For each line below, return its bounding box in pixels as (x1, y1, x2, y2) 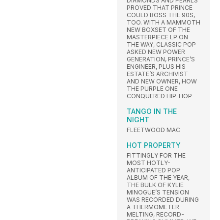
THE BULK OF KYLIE (127, 181, 184, 189)
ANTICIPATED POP (127, 166, 180, 174)
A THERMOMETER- (127, 203, 182, 211)
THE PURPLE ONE (127, 85, 178, 93)
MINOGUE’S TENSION (127, 189, 189, 196)
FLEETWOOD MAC (127, 126, 180, 134)
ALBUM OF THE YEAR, (127, 174, 190, 182)
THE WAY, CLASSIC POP (127, 41, 196, 49)
